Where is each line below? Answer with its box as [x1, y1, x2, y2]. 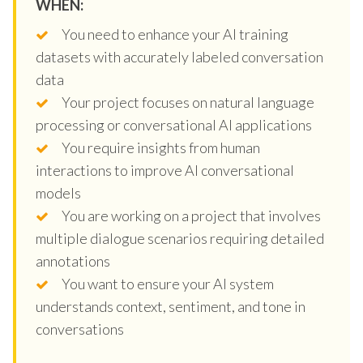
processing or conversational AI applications [36, 115, 312, 134]
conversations [36, 319, 124, 338]
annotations [36, 251, 110, 270]
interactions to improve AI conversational [36, 160, 294, 179]
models [36, 183, 81, 202]
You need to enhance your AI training [62, 24, 288, 43]
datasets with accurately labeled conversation [36, 47, 323, 66]
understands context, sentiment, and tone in [36, 297, 305, 315]
